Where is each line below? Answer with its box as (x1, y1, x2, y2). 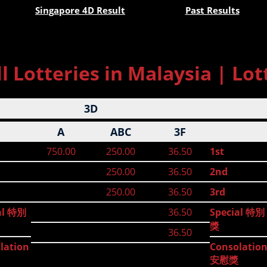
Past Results (185, 4, 240, 16)
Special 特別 (210, 206, 265, 219)
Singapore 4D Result (35, 4, 125, 16)
